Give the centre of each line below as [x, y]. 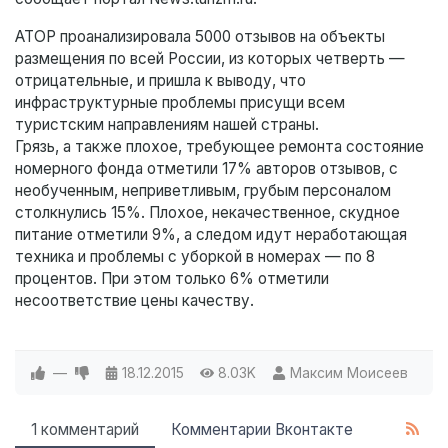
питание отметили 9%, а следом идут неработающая [211, 235]
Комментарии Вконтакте [262, 430]
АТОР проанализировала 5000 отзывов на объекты [200, 37]
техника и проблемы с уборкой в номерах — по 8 [195, 257]
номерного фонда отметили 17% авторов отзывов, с [206, 169]
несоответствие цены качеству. [136, 301]
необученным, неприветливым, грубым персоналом [203, 191]
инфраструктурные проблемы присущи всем [180, 103]
